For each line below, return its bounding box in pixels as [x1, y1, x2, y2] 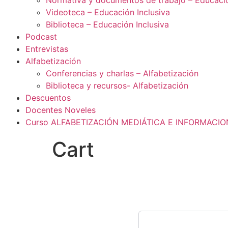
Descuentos [25, 93, 71, 103]
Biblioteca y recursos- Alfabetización [46, 80, 188, 91]
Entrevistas [25, 44, 68, 54]
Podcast [25, 32, 57, 42]
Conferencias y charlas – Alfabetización [46, 68, 198, 78]
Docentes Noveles [25, 105, 96, 115]
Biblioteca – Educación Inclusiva [46, 19, 169, 30]
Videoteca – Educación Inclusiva [46, 7, 170, 17]
